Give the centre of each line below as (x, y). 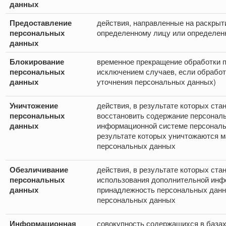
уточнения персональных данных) (156, 82)
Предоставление (41, 23)
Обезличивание (39, 170)
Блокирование (37, 62)
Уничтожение (34, 106)
